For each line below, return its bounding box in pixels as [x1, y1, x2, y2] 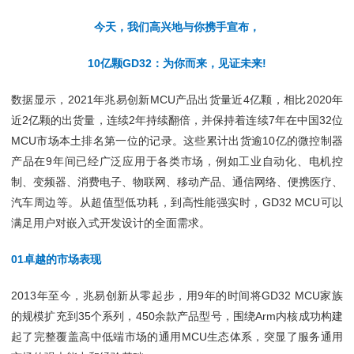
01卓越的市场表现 [11, 253, 101, 265]
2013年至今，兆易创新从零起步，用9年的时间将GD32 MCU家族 [11, 289, 343, 302]
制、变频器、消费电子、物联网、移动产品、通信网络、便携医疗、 [11, 175, 343, 188]
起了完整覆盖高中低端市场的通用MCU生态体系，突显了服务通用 [11, 330, 343, 343]
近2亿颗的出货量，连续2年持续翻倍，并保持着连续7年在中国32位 [11, 114, 343, 126]
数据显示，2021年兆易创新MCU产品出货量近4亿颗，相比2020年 [11, 93, 343, 106]
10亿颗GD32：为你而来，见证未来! [88, 57, 266, 70]
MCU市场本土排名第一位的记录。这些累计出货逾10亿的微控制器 [11, 134, 343, 147]
